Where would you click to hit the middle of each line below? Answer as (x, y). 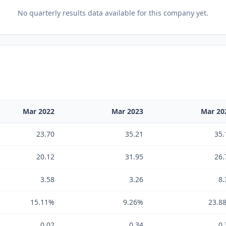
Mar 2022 (39, 111)
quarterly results (58, 13)
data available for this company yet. (147, 13)
